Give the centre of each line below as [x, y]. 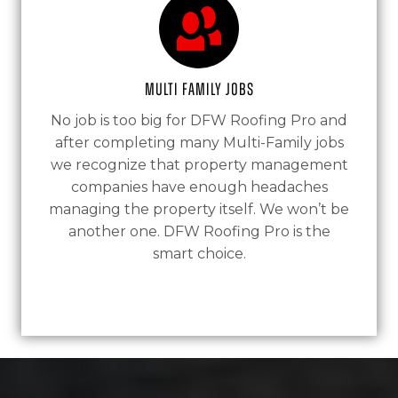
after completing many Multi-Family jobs [199, 143]
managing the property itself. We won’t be [199, 209]
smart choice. [199, 254]
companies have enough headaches [199, 187]
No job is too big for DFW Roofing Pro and [199, 120]
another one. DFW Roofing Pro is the [199, 231]
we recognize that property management [199, 165]
